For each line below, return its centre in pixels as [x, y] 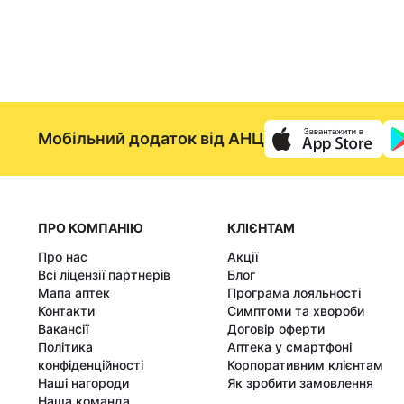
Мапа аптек [74, 292]
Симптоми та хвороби [296, 310]
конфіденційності [91, 364]
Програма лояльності [294, 292]
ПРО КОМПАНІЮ [91, 227]
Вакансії [63, 328]
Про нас [63, 256]
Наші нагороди [83, 382]
